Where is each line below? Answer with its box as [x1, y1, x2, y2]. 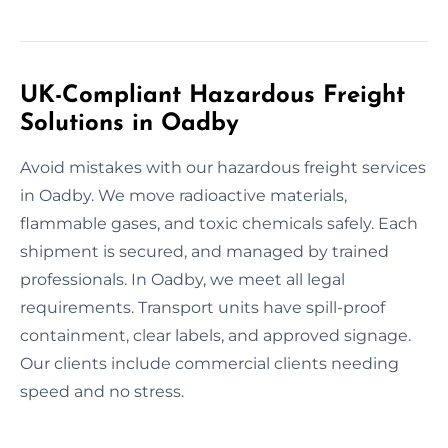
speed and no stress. [20, 381, 184, 401]
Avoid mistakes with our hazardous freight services [20, 157, 426, 177]
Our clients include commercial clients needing [20, 353, 399, 373]
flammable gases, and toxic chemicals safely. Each [20, 213, 418, 233]
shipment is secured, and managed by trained [20, 241, 389, 261]
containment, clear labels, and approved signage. [20, 325, 411, 345]
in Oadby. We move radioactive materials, [20, 185, 347, 205]
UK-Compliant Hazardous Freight [20, 83, 405, 108]
